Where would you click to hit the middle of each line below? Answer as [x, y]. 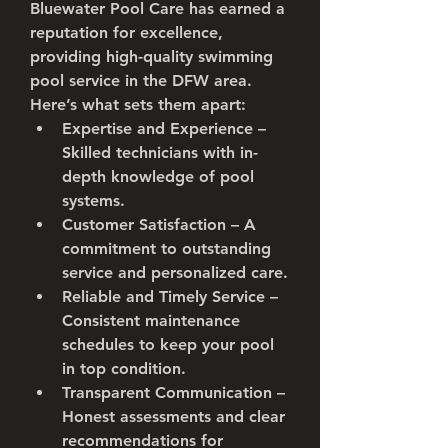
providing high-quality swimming [151, 56]
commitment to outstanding [166, 248]
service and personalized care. [175, 272]
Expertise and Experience [157, 128]
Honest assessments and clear [173, 416]
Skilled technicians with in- [160, 152]
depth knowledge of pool [158, 176]
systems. [93, 200]
